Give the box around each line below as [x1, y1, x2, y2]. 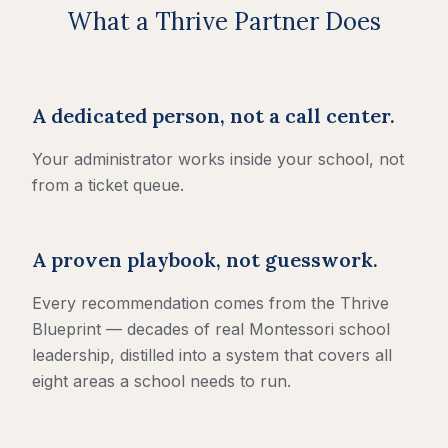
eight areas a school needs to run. [32, 371, 291, 392]
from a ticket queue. [32, 175, 184, 196]
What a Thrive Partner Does [67, 6, 381, 38]
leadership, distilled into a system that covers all [32, 345, 392, 366]
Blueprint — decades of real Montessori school [32, 319, 390, 340]
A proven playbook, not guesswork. [32, 247, 378, 273]
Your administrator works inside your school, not [32, 149, 404, 170]
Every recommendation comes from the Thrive [32, 293, 389, 314]
